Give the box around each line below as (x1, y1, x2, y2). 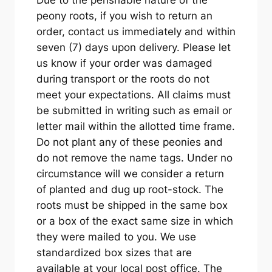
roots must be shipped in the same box (36, 199, 228, 211)
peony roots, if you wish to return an (36, 9, 212, 22)
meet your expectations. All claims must (36, 88, 231, 101)
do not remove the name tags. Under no (36, 151, 233, 164)
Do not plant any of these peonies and (36, 135, 223, 148)
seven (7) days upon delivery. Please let (36, 41, 231, 53)
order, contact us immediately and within (36, 25, 236, 38)
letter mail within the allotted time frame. (36, 120, 235, 132)
